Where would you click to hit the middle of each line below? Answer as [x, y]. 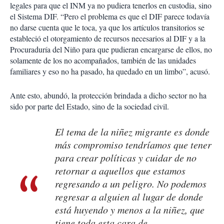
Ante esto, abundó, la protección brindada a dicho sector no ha [108, 95]
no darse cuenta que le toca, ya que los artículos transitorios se [107, 27]
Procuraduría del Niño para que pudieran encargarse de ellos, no [111, 49]
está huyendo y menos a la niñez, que [130, 210]
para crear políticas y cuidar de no [126, 158]
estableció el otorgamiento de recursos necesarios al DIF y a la [108, 38]
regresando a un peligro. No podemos [131, 184]
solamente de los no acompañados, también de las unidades [103, 60]
